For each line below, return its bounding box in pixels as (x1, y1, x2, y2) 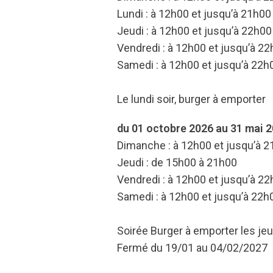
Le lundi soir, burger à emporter (117, 93, 266, 105)
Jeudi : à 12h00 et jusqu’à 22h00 (117, 24, 272, 37)
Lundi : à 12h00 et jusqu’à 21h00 (117, 7, 271, 20)
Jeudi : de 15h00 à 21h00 (117, 156, 237, 169)
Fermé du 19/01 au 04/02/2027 (117, 241, 268, 254)
